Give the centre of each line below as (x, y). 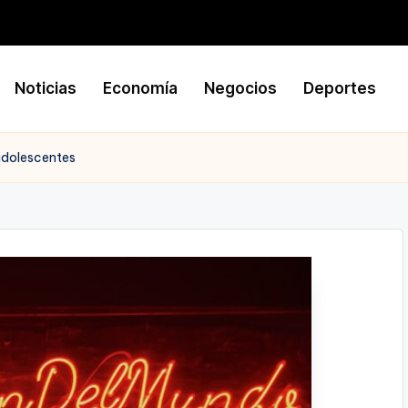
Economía (141, 88)
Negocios (241, 88)
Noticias (46, 88)
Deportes (340, 88)
